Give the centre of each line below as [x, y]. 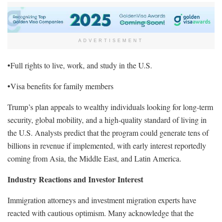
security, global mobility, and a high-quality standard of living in [107, 119]
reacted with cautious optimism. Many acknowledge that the [101, 213]
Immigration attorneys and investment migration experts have [102, 200]
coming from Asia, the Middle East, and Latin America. [94, 158]
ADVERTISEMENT [111, 40]
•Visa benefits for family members [60, 86]
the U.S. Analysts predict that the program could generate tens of [108, 132]
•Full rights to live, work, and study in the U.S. [80, 65]
